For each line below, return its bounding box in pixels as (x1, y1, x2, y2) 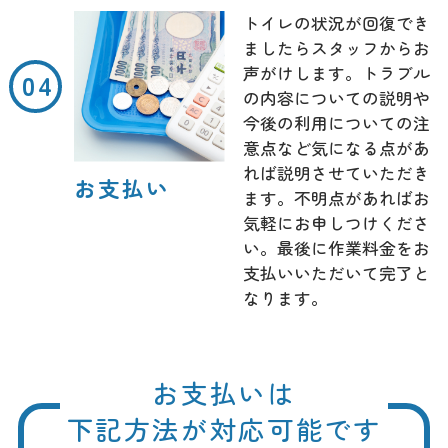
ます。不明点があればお (242, 186, 430, 211)
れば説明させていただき (242, 161, 430, 186)
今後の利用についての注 (242, 111, 430, 136)
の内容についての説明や (242, 86, 430, 111)
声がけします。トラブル (242, 61, 430, 86)
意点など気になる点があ (242, 136, 430, 161)
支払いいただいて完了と (242, 261, 430, 286)
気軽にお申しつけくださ (242, 211, 430, 236)
